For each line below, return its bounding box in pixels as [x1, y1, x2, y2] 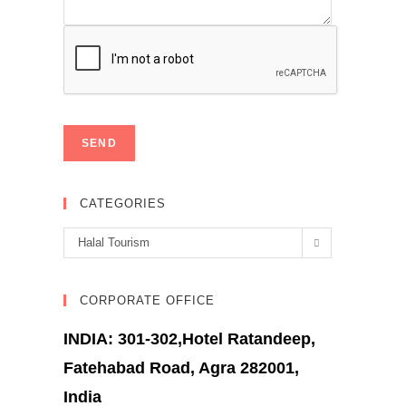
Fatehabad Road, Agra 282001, [63, 359, 299, 377]
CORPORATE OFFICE [80, 294, 215, 307]
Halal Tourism [78, 236, 150, 249]
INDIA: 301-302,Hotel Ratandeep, [63, 330, 315, 348]
